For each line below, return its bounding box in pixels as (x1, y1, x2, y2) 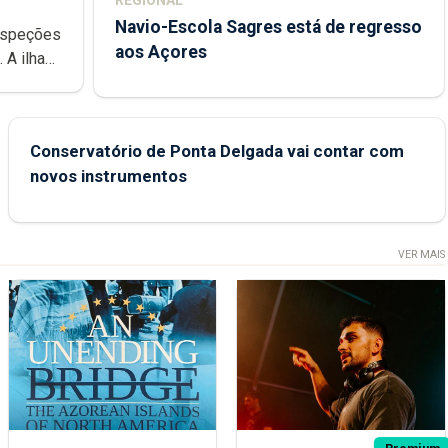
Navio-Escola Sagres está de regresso (114, 16, 422, 37)
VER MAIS (397, 247, 445, 261)
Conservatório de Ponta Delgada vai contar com (29, 141, 404, 162)
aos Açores (114, 41, 207, 62)
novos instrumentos (29, 166, 187, 187)
